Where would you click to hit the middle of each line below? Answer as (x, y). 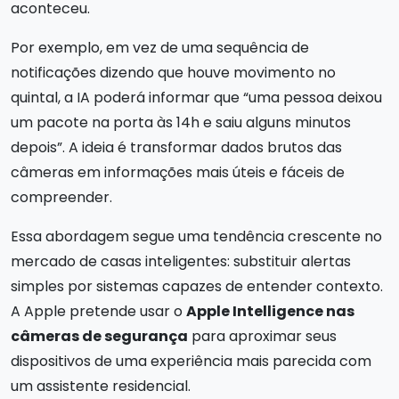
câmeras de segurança (99, 336)
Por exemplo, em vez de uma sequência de (160, 47)
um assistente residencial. (101, 386)
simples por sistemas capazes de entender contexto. (197, 286)
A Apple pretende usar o (98, 311)
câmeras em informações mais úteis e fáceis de (178, 172)
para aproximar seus (262, 336)
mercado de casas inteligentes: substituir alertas (181, 261)
